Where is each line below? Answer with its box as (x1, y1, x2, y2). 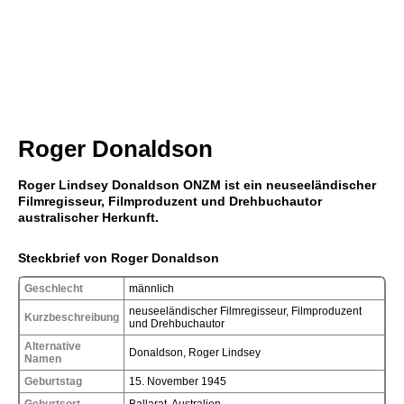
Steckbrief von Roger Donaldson (18, 251, 219, 265)
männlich (129, 281, 174, 295)
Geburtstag (24, 374, 82, 388)
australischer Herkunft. (18, 210, 159, 225)
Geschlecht (24, 281, 83, 295)
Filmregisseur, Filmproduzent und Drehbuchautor (18, 194, 322, 208)
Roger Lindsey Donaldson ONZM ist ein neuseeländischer (18, 178, 376, 192)
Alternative (24, 339, 81, 353)
